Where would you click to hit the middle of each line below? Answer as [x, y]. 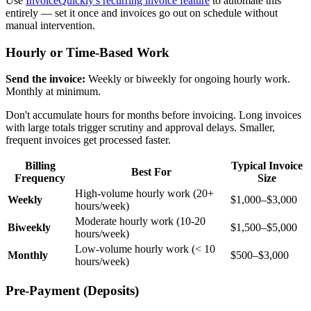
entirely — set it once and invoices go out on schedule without [142, 13]
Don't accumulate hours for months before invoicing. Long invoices [153, 115]
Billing [40, 166]
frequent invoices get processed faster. [88, 140]
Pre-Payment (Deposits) [72, 291]
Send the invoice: [45, 79]
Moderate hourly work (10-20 [140, 221]
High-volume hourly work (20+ [144, 194]
